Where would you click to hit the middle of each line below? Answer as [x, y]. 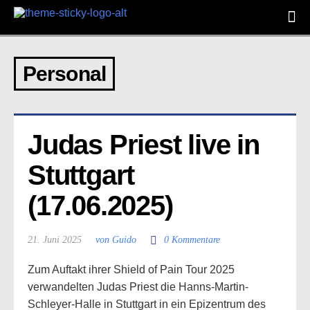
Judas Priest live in [144, 145]
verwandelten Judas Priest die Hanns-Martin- [138, 287]
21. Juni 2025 [55, 240]
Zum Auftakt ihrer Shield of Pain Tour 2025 [131, 270]
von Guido [116, 240]
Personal [64, 74]
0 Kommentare [192, 240]
